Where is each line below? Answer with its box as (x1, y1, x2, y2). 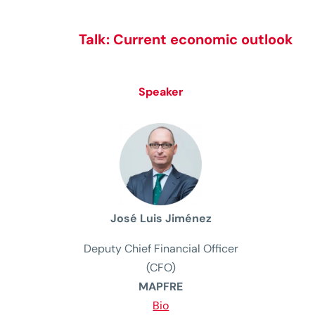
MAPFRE (139, 279, 184, 295)
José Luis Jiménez (110, 211, 212, 226)
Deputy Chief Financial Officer (83, 241, 238, 257)
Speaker (138, 84, 184, 99)
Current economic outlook (113, 30, 293, 49)
